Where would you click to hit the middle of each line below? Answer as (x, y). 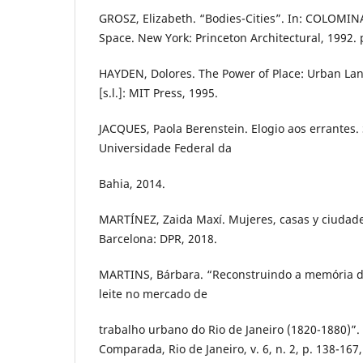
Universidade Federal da (165, 147)
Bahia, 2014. (132, 183)
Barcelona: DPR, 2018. (158, 238)
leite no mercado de (153, 293)
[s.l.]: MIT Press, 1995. (158, 92)
